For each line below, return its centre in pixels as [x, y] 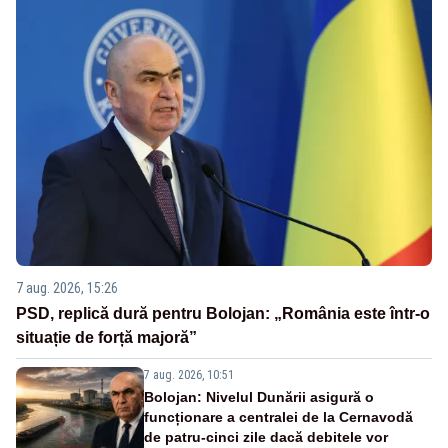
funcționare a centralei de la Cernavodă [278, 416]
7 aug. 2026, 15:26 [67, 287]
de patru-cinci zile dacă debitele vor [266, 436]
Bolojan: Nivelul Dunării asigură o [259, 396]
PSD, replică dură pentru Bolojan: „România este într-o [223, 313]
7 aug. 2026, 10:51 [189, 374]
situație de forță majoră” [106, 337]
